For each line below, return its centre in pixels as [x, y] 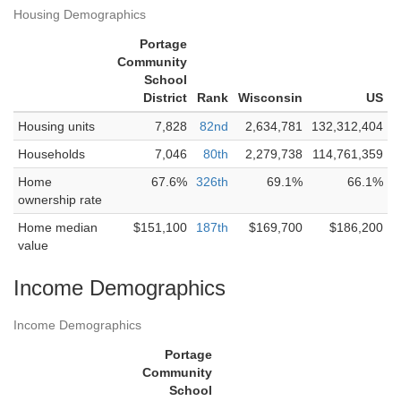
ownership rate [60, 200]
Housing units [56, 126]
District [165, 98]
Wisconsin [270, 98]
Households [51, 154]
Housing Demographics [80, 14]
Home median [58, 227]
